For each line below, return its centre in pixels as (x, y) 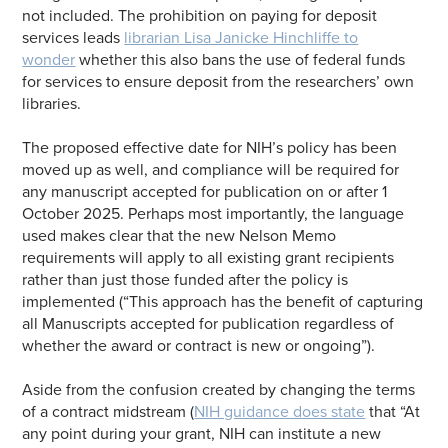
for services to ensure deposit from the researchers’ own (218, 81)
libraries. (52, 103)
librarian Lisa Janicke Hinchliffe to (241, 37)
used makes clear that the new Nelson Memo (179, 235)
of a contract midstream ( (108, 411)
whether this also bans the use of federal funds (240, 59)
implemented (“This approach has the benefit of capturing (223, 301)
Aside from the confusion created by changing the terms (219, 389)
